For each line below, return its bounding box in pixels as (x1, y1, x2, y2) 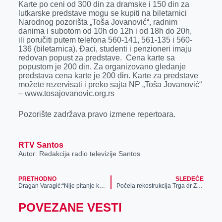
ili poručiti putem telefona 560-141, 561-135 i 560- (18, 36, 192, 44)
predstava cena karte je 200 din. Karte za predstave (18, 71, 198, 80)
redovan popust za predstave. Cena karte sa (18, 54, 175, 62)
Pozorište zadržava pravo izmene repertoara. (18, 110, 175, 118)
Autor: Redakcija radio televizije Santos (18, 150, 140, 158)
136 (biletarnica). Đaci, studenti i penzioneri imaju (18, 45, 192, 53)
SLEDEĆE (175, 175, 204, 183)
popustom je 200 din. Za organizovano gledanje (18, 62, 186, 71)
